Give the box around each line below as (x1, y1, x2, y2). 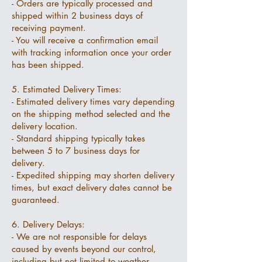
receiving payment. (12, 22, 86, 33)
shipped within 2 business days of (12, 10, 143, 21)
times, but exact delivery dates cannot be (12, 182, 172, 193)
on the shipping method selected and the (12, 108, 170, 119)
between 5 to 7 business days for (12, 145, 140, 156)
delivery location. (12, 120, 78, 132)
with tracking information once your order (12, 47, 171, 58)
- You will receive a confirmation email (12, 35, 158, 46)
